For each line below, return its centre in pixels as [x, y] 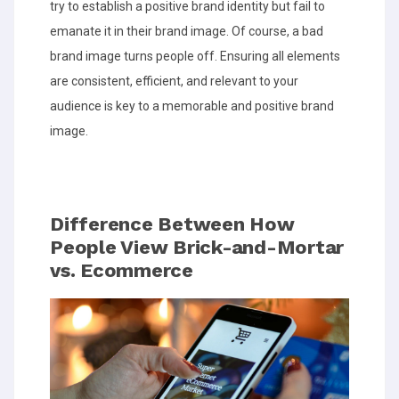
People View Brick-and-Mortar [197, 247]
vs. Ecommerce [122, 270]
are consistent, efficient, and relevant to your [174, 81]
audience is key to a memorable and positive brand [192, 106]
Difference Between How [172, 224]
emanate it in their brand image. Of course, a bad [187, 31]
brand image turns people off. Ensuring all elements [195, 56]
